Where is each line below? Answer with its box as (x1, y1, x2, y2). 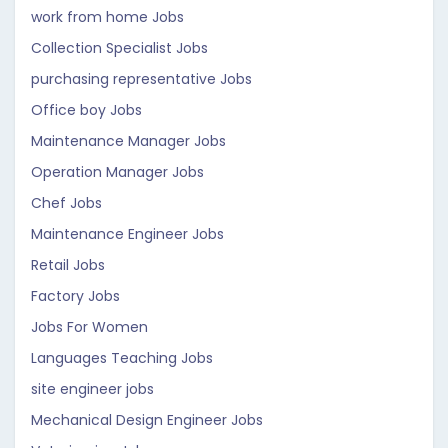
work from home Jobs (31, 7, 184, 27)
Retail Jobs (31, 255, 105, 275)
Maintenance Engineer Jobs (31, 224, 224, 244)
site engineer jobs (31, 379, 154, 399)
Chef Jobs (31, 193, 102, 213)
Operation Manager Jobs (31, 162, 204, 182)
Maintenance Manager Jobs (31, 131, 226, 151)
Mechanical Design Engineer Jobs (31, 410, 263, 430)
